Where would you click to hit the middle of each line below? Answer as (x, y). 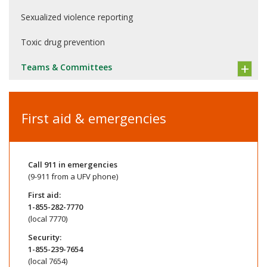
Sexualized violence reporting (77, 17)
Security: (44, 237)
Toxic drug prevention (63, 42)
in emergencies (87, 164)
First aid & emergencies (94, 118)
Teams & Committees (66, 67)
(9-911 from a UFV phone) (73, 176)
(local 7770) (47, 218)
